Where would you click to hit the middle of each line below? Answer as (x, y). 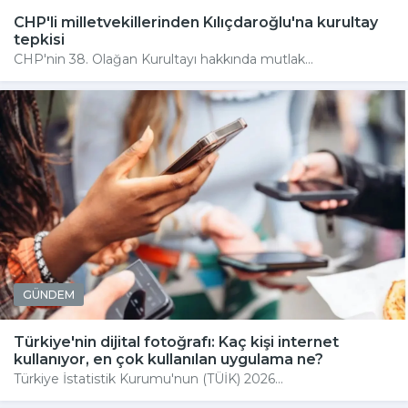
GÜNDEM (49, 295)
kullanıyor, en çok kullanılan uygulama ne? (168, 360)
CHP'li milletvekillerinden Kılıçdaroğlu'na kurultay (196, 23)
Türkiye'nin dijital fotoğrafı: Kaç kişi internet (176, 342)
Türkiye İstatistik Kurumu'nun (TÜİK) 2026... (148, 379)
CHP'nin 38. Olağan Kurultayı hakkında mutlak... (163, 60)
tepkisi (39, 40)
